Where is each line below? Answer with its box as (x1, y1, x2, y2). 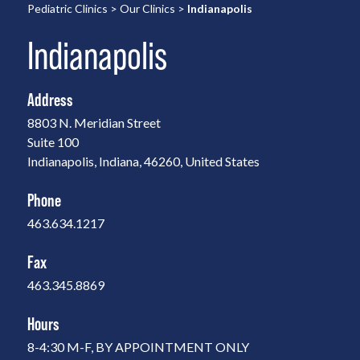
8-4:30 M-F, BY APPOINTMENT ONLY (27, 338, 249, 354)
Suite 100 (27, 133, 79, 149)
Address (27, 89, 73, 109)
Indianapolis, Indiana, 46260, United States (27, 153, 260, 169)
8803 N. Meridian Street (27, 114, 161, 130)
